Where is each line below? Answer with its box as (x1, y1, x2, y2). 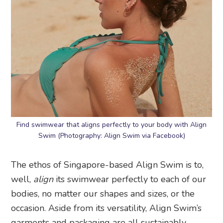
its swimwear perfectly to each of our (53, 173, 207, 185)
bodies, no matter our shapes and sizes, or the (11, 187, 195, 200)
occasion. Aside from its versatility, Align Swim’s (11, 202, 202, 214)
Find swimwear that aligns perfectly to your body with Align (16, 119, 207, 129)
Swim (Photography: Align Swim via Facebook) (38, 130, 185, 140)
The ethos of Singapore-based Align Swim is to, (11, 158, 204, 171)
